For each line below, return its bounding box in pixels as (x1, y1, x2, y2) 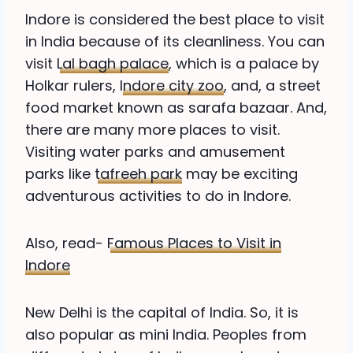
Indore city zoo (120, 76, 224, 96)
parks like (25, 164, 95, 184)
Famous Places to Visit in (107, 233, 281, 254)
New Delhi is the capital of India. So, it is (25, 303, 299, 323)
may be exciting (182, 164, 298, 184)
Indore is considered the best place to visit (25, 9, 325, 30)
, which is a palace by (169, 54, 319, 74)
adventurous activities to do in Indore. (25, 186, 291, 206)
